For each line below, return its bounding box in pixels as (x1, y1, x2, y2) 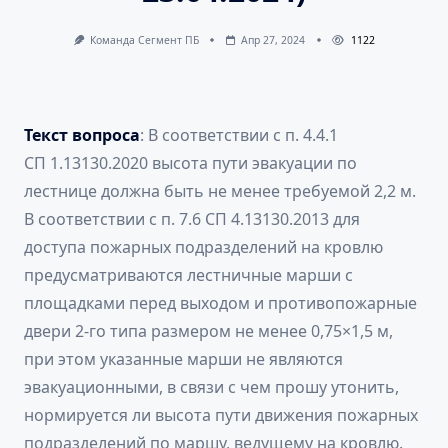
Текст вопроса (24, 124, 140, 147)
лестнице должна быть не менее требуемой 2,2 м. (24, 180, 416, 203)
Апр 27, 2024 (241, 33, 306, 47)
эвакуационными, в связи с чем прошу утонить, (24, 376, 399, 399)
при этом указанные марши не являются (24, 348, 343, 371)
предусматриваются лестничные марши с (24, 264, 353, 287)
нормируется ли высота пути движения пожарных (24, 404, 418, 427)
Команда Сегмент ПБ (90, 33, 200, 47)
